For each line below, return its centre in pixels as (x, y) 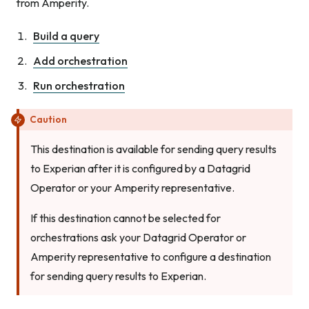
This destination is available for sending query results (153, 149)
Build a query (66, 36)
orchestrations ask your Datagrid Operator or (138, 238)
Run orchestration (79, 86)
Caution (48, 120)
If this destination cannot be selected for (126, 218)
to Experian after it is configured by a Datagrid (140, 169)
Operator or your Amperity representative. (132, 188)
